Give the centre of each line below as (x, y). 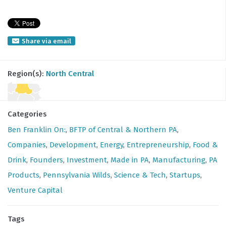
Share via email (46, 41)
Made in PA (130, 160)
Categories (27, 114)
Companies (27, 145)
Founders (46, 160)
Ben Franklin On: (37, 130)
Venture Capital (35, 190)
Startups (185, 175)
